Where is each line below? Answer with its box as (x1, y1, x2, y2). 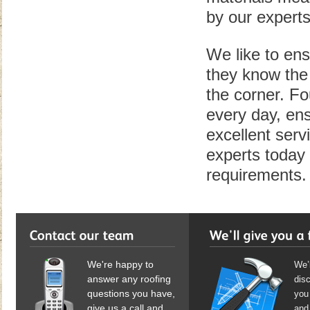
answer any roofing (86, 273, 171, 284)
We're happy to (86, 258, 154, 270)
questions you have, (86, 287, 175, 299)
